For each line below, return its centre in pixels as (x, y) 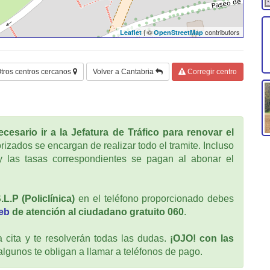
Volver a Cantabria (124, 71)
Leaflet (131, 32)
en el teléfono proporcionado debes (154, 198)
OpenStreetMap (178, 32)
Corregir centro (211, 71)
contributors (221, 32)
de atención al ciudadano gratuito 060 (97, 212)
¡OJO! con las (202, 238)
